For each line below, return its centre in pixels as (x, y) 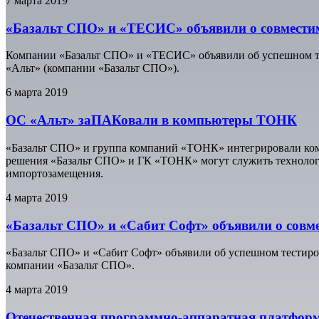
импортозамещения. (54, 173)
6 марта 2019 (37, 93)
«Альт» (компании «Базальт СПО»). (93, 68)
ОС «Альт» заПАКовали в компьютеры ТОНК (151, 120)
